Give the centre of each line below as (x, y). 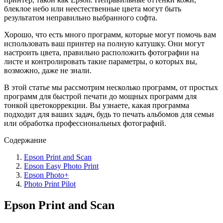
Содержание (25, 140)
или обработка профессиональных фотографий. (85, 123)
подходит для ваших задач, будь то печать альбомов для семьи (109, 114)
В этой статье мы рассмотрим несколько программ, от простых (111, 87)
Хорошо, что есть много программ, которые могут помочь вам (110, 34)
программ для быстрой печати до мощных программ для (100, 96)
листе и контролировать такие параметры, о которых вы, (101, 61)
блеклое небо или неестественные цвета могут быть (93, 8)
